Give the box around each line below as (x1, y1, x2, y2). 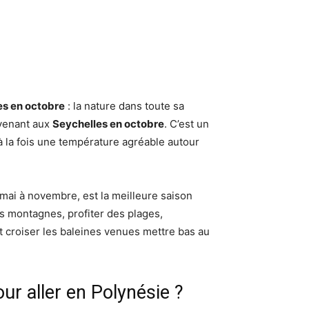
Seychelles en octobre (52, 117, 164, 130)
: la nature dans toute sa (65, 99, 184, 112)
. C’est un (164, 117, 209, 130)
